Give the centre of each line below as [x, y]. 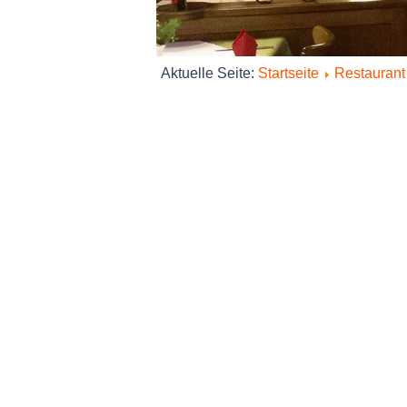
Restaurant [370, 73]
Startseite [288, 73]
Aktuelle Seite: [209, 73]
